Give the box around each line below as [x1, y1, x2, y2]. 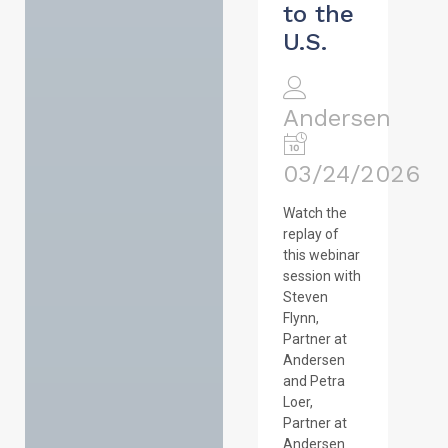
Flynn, [282, 309, 319, 326]
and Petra [282, 372, 345, 389]
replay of [282, 225, 339, 242]
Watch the [282, 204, 347, 221]
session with [282, 267, 361, 284]
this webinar [282, 246, 360, 263]
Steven [282, 288, 328, 305]
